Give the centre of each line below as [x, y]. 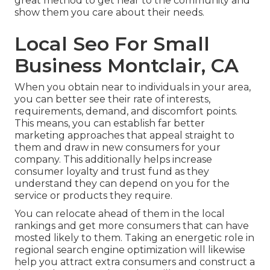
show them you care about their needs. [109, 13]
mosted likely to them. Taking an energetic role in [134, 238]
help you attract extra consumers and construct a [135, 262]
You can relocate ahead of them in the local [120, 214]
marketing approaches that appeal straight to [124, 136]
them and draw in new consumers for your [118, 148]
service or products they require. [93, 196]
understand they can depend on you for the [122, 184]
